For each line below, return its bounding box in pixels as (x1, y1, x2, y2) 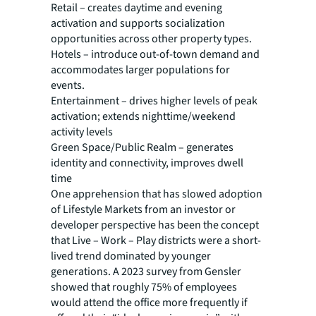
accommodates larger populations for (51, 62, 230, 78)
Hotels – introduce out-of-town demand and (51, 47, 260, 63)
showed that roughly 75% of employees (51, 279, 237, 296)
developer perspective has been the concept (51, 217, 259, 233)
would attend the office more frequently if (51, 295, 248, 311)
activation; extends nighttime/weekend (51, 109, 236, 125)
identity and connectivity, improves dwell (51, 155, 243, 171)
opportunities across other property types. (51, 31, 252, 47)
